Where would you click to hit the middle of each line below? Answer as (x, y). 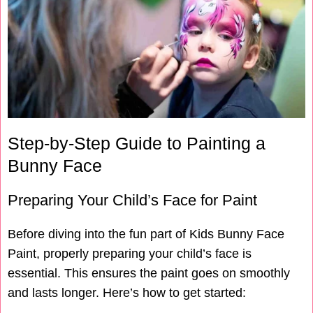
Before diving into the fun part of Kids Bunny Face (146, 234)
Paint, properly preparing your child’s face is (130, 254)
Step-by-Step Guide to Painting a (137, 144)
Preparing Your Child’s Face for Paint (132, 201)
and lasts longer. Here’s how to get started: (127, 293)
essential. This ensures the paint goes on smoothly (149, 274)
